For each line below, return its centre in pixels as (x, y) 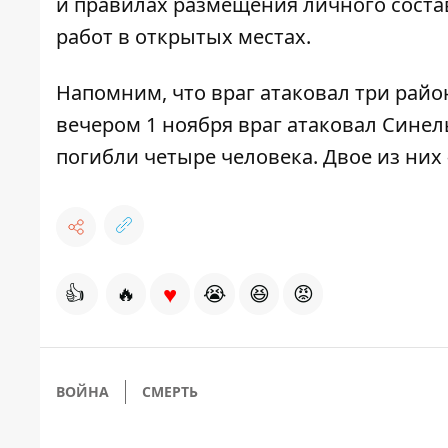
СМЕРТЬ (170, 392)
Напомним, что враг (158, 93)
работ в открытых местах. (183, 37)
